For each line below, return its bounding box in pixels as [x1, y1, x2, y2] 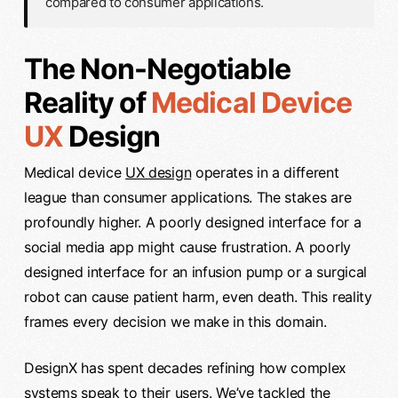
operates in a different [191, 163, 339, 182]
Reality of [23, 85, 152, 121]
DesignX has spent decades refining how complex [23, 359, 347, 378]
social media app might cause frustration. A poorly [23, 238, 351, 257]
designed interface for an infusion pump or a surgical [23, 263, 367, 282]
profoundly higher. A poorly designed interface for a [23, 213, 362, 232]
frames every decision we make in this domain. [23, 313, 327, 331]
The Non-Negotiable [23, 52, 291, 87]
